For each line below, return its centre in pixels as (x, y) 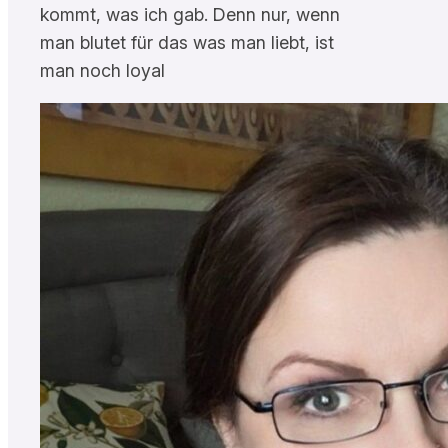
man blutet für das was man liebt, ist (187, 42)
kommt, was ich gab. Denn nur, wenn (190, 14)
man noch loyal (102, 70)
